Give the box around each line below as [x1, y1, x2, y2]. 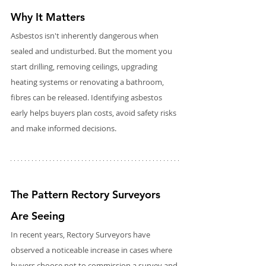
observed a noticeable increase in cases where [11, 244, 174, 255]
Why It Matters [11, 9, 85, 24]
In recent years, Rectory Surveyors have [11, 229, 152, 240]
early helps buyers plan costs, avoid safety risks [11, 107, 178, 118]
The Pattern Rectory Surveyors [11, 187, 163, 201]
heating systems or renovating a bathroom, [11, 76, 166, 87]
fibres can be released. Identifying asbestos [11, 91, 164, 103]
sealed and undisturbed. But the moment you [11, 45, 174, 56]
